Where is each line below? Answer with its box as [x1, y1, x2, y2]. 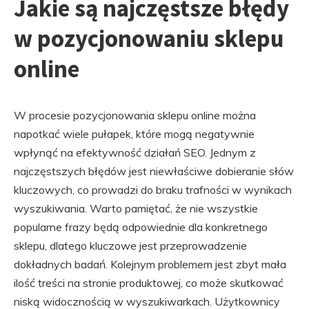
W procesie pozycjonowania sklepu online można [14, 108, 256, 122]
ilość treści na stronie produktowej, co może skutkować [14, 276, 283, 290]
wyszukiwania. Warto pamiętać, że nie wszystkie [14, 201, 258, 215]
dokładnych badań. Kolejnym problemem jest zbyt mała [14, 257, 286, 271]
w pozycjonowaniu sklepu [14, 23, 283, 54]
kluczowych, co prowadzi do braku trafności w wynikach [14, 183, 292, 197]
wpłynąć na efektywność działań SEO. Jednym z [14, 146, 256, 159]
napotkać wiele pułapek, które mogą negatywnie [14, 127, 255, 141]
